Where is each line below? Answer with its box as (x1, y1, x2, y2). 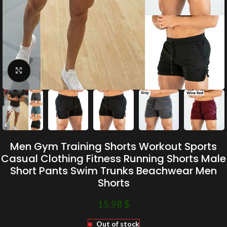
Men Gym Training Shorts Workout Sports (10, 139, 217, 154)
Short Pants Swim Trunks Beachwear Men (10, 163, 217, 178)
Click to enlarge (30, 66, 79, 74)
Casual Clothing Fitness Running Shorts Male (1, 151, 226, 166)
